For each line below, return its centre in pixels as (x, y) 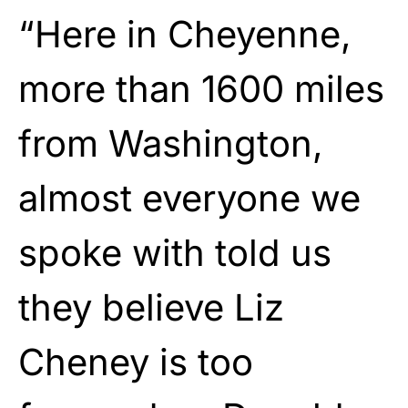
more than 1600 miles (201, 88)
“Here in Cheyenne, (185, 34)
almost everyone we (189, 198)
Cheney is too (136, 362)
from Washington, (171, 143)
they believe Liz (151, 307)
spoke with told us (175, 252)
